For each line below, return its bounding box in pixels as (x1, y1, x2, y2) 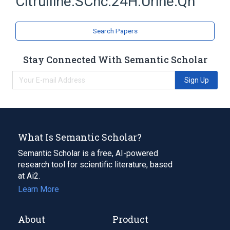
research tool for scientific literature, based (18, 159, 172, 169)
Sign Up (184, 75, 209, 84)
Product (112, 213, 148, 225)
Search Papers (92, 27, 138, 35)
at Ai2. (18, 170, 40, 181)
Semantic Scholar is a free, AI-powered (18, 148, 158, 158)
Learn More (18, 184, 59, 194)
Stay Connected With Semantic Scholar (23, 53, 207, 66)
